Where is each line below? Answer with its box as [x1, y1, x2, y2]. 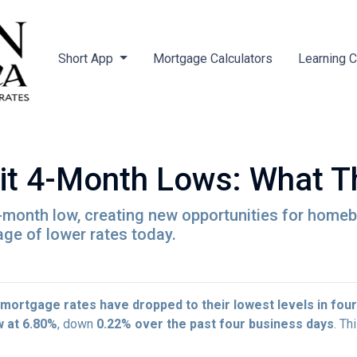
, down [57, 316, 96, 331]
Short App [57, 51, 116, 66]
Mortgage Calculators [152, 51, 273, 66]
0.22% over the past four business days [96, 316, 334, 331]
